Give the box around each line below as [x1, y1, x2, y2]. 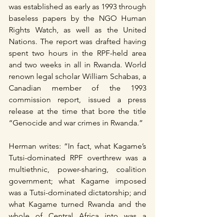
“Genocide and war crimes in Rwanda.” [9, 118, 143, 127]
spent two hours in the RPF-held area [9, 48, 146, 58]
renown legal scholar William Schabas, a [9, 71, 146, 81]
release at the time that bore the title [9, 106, 146, 116]
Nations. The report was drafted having [9, 36, 146, 46]
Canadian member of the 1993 [9, 83, 146, 93]
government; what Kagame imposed [9, 176, 146, 186]
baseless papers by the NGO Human [9, 13, 146, 23]
